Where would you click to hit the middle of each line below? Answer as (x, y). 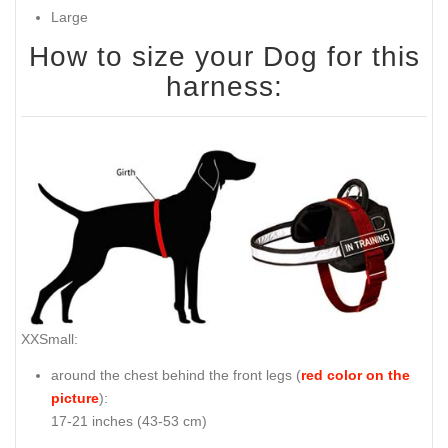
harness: (224, 87)
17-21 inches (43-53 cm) (129, 421)
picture (75, 398)
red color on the (355, 375)
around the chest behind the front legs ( (176, 375)
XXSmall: (49, 338)
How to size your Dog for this (224, 57)
